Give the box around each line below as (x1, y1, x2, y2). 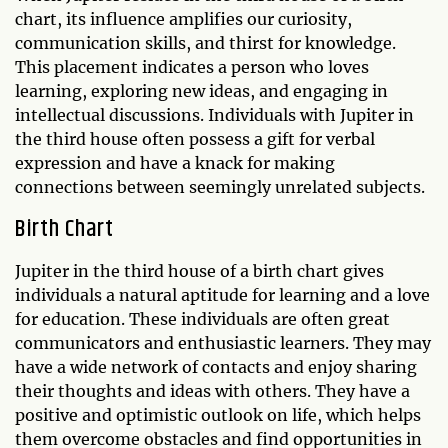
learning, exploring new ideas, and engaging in (15, 81, 388, 101)
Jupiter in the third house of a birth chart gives (15, 261, 384, 281)
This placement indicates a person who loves (15, 57, 369, 77)
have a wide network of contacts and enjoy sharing (15, 357, 417, 377)
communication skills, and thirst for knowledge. (15, 33, 396, 53)
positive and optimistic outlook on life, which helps (15, 405, 421, 425)
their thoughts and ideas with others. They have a (15, 381, 410, 401)
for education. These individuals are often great (15, 309, 390, 329)
